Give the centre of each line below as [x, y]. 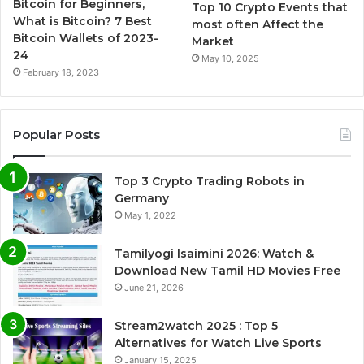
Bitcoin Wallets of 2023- [86, 38]
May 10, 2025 [231, 59]
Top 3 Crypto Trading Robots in [210, 181]
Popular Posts [56, 134]
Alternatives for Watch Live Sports [218, 342]
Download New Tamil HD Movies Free [227, 270]
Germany [142, 198]
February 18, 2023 [61, 72]
